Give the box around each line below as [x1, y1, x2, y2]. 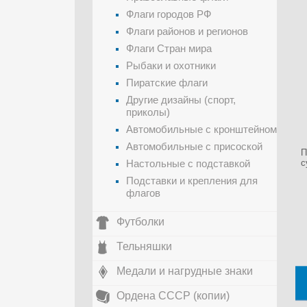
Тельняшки [116, 241, 172, 252]
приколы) [126, 106, 170, 118]
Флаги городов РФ [126, 8, 211, 20]
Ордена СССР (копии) [116, 290, 230, 302]
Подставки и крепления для [126, 175, 258, 186]
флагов [126, 187, 160, 199]
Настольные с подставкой [126, 158, 250, 169]
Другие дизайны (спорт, [126, 94, 236, 106]
